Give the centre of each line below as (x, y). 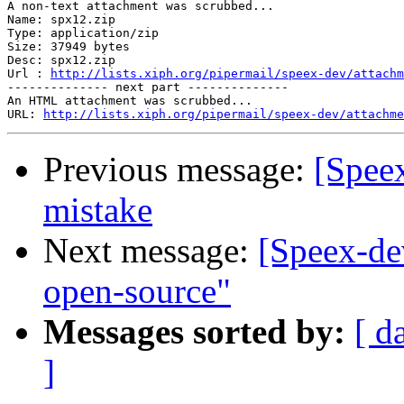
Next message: (151, 251)
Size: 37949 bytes (69, 47)
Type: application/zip (83, 33)
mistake (98, 210)
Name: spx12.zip (61, 20)
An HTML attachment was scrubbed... (130, 101)
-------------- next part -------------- (148, 87)
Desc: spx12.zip (61, 60)
